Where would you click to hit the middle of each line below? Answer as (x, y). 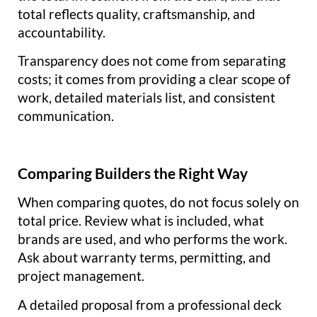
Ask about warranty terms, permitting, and (144, 258)
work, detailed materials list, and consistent (146, 98)
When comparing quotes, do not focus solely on (158, 202)
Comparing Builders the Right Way (133, 173)
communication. (66, 116)
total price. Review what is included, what (141, 221)
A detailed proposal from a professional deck (150, 304)
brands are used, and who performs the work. (152, 239)
